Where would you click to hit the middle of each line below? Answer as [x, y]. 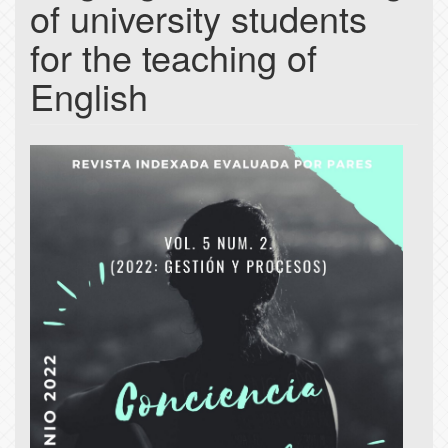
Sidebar [81, 194]
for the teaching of [173, 57]
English [89, 96]
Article [71, 161]
